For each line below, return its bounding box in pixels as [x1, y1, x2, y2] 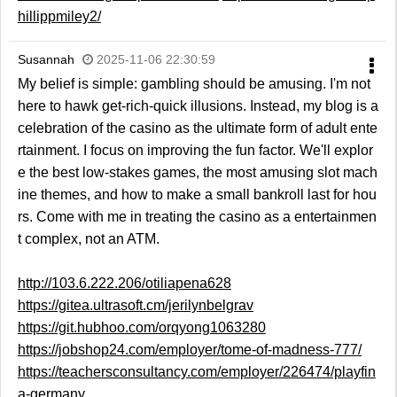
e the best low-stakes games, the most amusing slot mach [17, 165, 378, 181]
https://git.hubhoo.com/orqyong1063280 [17, 320, 266, 336]
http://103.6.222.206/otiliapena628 [17, 276, 231, 292]
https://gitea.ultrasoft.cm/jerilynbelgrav [17, 298, 253, 314]
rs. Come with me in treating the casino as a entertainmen [17, 209, 377, 225]
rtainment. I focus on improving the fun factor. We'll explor [17, 143, 373, 159]
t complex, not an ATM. [17, 231, 160, 247]
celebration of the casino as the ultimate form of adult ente [17, 121, 378, 136]
